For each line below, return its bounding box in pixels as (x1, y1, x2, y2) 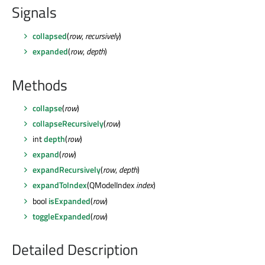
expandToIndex (33, 179, 87, 192)
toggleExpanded (33, 209, 91, 222)
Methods (12, 73, 67, 96)
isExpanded (49, 194, 91, 207)
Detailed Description (12, 238, 138, 261)
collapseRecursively (33, 117, 104, 130)
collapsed (33, 29, 67, 42)
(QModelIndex (87, 179, 136, 192)
